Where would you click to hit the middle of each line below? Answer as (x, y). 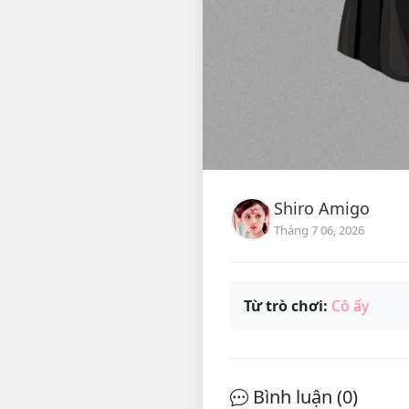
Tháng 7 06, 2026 (319, 231)
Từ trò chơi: (286, 306)
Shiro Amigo (322, 209)
